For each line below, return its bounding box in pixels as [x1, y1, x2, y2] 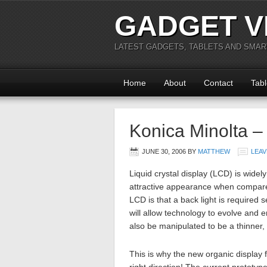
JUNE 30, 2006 [142, 148, 186, 155]
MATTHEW [198, 148, 230, 155]
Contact [204, 78, 233, 88]
